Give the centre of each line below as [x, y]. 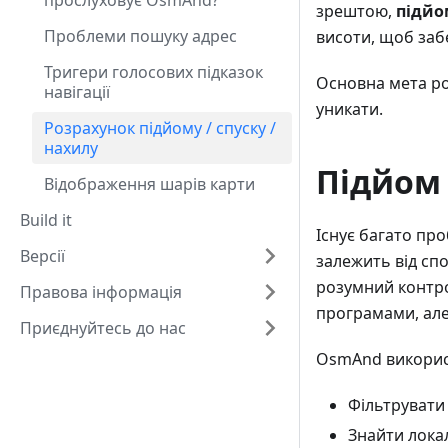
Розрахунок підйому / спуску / [160, 128]
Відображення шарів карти [149, 184]
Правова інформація [101, 292]
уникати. [349, 109]
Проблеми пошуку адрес [140, 36]
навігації [77, 92]
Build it [46, 220]
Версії [42, 256]
